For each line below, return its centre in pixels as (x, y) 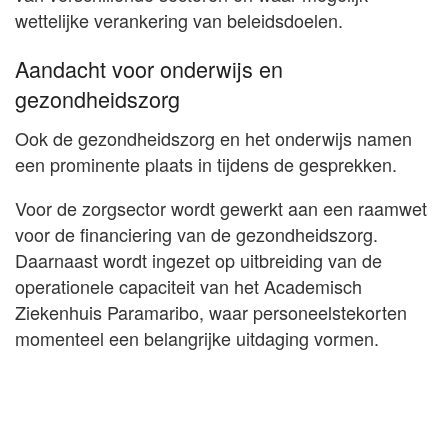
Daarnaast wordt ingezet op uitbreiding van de (198, 260)
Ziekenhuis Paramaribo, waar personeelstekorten (211, 312)
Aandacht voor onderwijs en (149, 69)
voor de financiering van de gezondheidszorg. (196, 234)
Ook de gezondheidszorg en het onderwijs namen (213, 138)
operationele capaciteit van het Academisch (188, 286)
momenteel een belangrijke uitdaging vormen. (197, 338)
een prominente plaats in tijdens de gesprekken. (206, 164)
